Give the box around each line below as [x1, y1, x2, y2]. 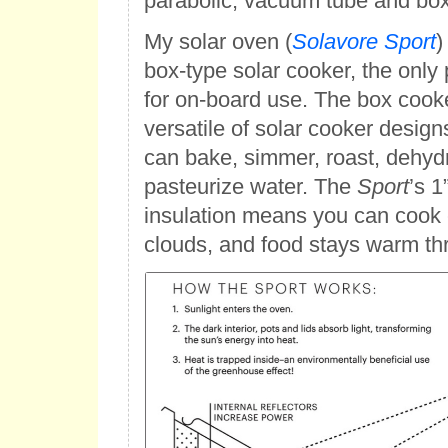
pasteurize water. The [143, 173, 357, 199]
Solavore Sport [291, 28, 436, 54]
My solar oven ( [143, 28, 292, 54]
